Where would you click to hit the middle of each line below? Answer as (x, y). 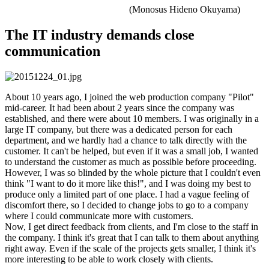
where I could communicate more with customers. (99, 216)
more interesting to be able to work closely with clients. (109, 259)
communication (53, 51)
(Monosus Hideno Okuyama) (185, 9)
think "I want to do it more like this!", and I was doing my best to (128, 183)
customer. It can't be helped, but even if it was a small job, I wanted (131, 151)
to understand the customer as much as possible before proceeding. (131, 162)
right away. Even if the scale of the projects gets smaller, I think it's (130, 248)
